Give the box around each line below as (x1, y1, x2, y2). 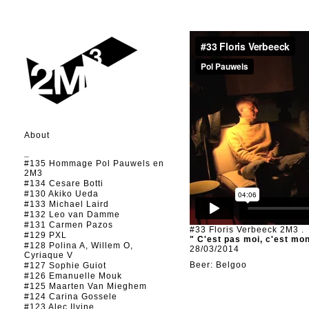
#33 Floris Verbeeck (190, 225, 277, 235)
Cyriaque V (24, 250, 73, 260)
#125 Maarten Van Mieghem (24, 281, 147, 291)
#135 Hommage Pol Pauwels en (24, 159, 164, 168)
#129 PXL (24, 230, 67, 240)
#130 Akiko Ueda (24, 189, 99, 199)
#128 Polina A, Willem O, (24, 241, 133, 250)
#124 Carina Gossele (24, 292, 117, 301)
